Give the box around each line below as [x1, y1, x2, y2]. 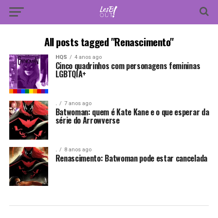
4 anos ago [74, 54, 102, 60]
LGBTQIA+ [55, 68, 87, 80]
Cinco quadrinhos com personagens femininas [55, 60, 200, 72]
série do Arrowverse [55, 114, 120, 126]
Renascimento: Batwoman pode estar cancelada [55, 152, 207, 164]
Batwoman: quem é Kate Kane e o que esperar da [55, 106, 209, 118]
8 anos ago [64, 146, 91, 153]
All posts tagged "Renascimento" [44, 34, 174, 49]
